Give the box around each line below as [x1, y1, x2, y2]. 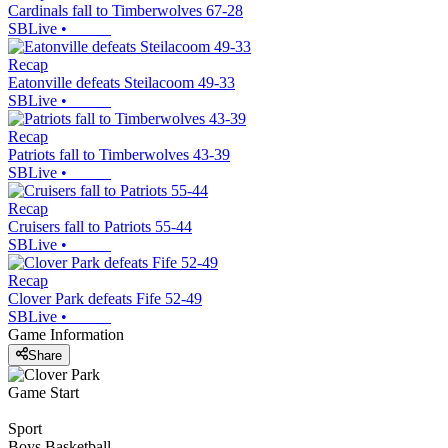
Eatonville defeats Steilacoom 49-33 [8, 74, 235, 92]
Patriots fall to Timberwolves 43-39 [8, 146, 230, 164]
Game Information [8, 326, 124, 344]
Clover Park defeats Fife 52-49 [8, 290, 202, 308]
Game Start [8, 383, 79, 401]
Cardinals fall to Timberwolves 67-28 [8, 2, 243, 20]
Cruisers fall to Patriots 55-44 [8, 218, 192, 236]
